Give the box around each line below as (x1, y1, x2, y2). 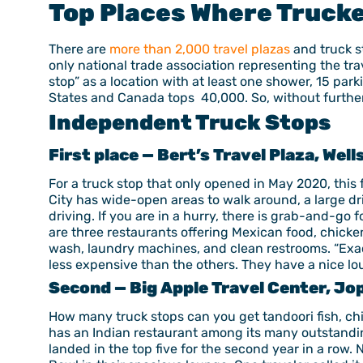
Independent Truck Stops (49, 110, 331, 135)
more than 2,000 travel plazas (109, 41, 290, 57)
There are (49, 41, 109, 57)
